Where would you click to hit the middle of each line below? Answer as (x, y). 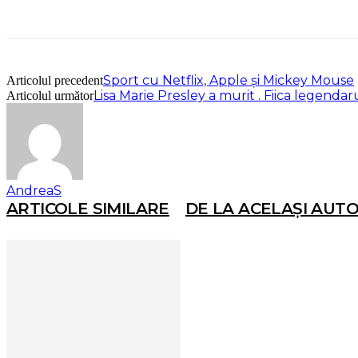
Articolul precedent (55, 81)
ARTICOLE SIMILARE (88, 209)
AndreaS (34, 191)
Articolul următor (50, 96)
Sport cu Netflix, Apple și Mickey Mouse (229, 81)
